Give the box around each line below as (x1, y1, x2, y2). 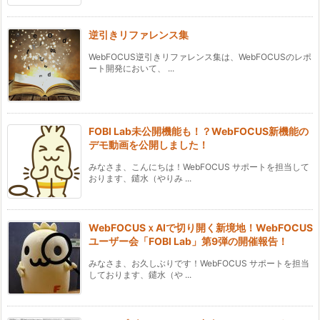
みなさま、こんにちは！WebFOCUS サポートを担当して (89, 161, 309, 173)
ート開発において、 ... (89, 63, 174, 74)
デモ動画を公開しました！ (89, 139, 209, 151)
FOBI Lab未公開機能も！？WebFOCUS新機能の (89, 125, 309, 138)
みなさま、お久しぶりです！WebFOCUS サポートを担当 (89, 258, 309, 269)
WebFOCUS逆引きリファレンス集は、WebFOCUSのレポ (89, 51, 311, 63)
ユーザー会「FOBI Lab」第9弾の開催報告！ (89, 235, 288, 248)
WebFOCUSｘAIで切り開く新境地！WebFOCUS (89, 221, 313, 234)
